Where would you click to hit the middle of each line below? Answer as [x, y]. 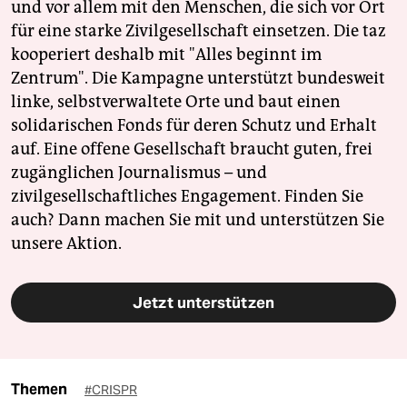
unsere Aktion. [66, 244]
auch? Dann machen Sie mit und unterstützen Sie [198, 220]
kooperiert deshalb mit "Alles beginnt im [166, 55]
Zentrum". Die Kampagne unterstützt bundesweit [198, 79]
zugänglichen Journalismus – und [139, 173]
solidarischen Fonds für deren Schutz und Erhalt [194, 126]
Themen [39, 390]
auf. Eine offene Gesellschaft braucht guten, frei [192, 149]
